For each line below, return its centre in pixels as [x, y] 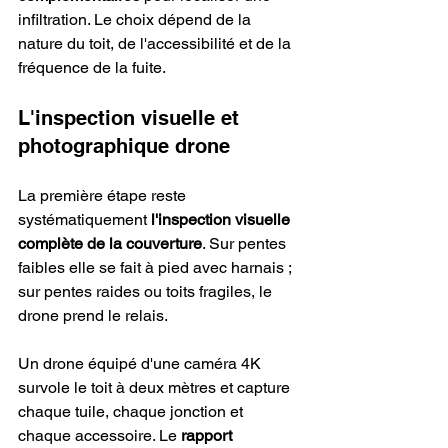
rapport [208, 436]
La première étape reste [104, 196]
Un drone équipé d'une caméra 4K [141, 364]
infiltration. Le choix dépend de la [136, 20]
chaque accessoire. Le [99, 436]
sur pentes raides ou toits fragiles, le [147, 292]
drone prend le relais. [93, 316]
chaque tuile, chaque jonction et [132, 412]
